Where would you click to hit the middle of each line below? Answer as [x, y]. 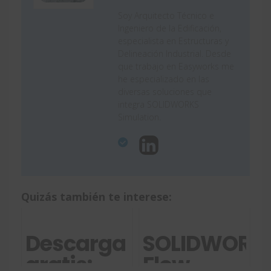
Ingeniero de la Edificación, [170, 28]
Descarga [76, 244]
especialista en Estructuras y [173, 41]
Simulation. [139, 117]
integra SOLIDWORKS [158, 105]
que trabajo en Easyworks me [176, 67]
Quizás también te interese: [96, 197]
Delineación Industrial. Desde [175, 54]
